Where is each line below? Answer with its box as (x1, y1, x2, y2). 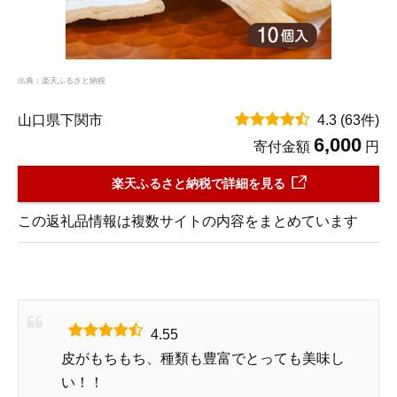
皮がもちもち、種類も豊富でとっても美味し (61, 350, 345, 366)
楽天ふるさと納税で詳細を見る (112, 175, 285, 191)
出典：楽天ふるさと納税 (18, 75, 105, 85)
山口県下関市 (18, 112, 103, 128)
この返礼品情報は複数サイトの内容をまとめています (18, 213, 358, 229)
